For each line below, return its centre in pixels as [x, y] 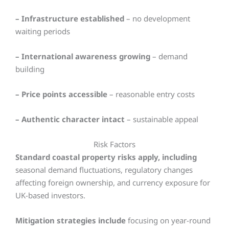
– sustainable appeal [162, 119]
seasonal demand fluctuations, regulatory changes [104, 170]
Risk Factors [114, 144]
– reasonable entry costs [151, 94]
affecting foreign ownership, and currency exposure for [113, 182]
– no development [157, 18]
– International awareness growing [83, 56]
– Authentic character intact [70, 119]
